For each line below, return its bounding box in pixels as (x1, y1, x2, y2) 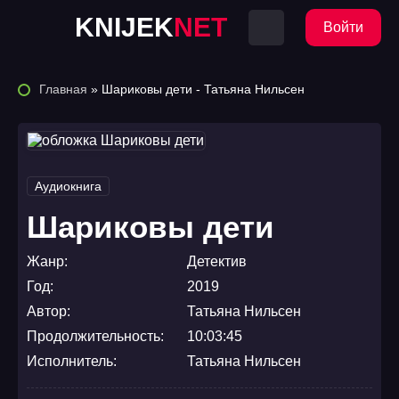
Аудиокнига (35, 179, 102, 193)
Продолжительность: (27, 329, 164, 344)
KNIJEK (75, 12, 174, 42)
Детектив (187, 254, 247, 269)
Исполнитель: (27, 354, 117, 369)
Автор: (27, 304, 70, 319)
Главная (39, 82, 87, 96)
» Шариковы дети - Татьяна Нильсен (87, 82, 305, 96)
